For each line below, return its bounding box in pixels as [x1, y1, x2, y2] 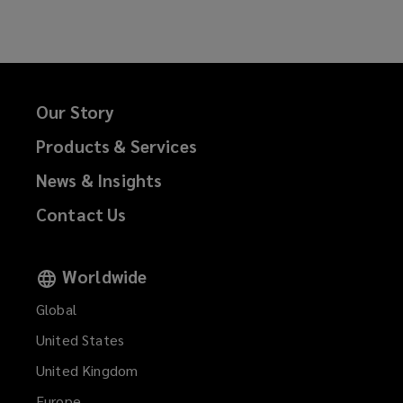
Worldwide [62, 265, 148, 288]
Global [36, 300, 76, 319]
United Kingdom [36, 361, 139, 381]
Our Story [36, 101, 115, 123]
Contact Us [36, 203, 127, 226]
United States [36, 330, 124, 350]
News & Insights [36, 169, 163, 192]
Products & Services [36, 135, 197, 157]
